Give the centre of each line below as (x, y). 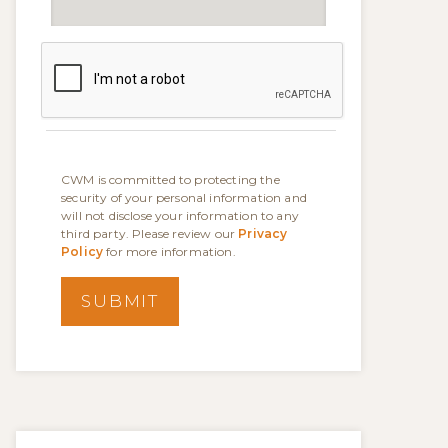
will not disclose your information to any (180, 215)
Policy (82, 251)
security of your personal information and (184, 197)
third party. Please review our (150, 233)
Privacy (263, 233)
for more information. (169, 251)
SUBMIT (120, 301)
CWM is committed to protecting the (170, 179)
